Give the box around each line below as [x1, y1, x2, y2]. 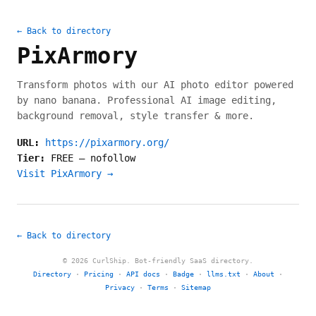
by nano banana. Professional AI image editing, [17, 95, 276, 106]
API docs [126, 270, 160, 278]
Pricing [84, 270, 114, 278]
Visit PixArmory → [17, 168, 113, 179]
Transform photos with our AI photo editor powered [17, 79, 293, 90]
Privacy [105, 284, 135, 291]
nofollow [90, 152, 135, 164]
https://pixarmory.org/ [45, 137, 169, 148]
